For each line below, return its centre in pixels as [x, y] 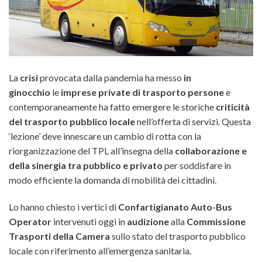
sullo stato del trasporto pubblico [178, 236]
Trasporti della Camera [59, 236]
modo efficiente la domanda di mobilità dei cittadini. [113, 180]
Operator [30, 221]
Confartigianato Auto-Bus [174, 206]
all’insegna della [143, 150]
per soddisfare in [197, 165]
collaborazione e [211, 150]
